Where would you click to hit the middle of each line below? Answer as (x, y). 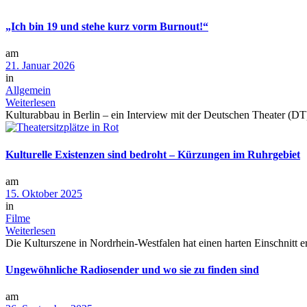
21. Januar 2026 (40, 66)
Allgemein (28, 90)
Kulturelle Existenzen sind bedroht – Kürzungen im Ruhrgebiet (153, 154)
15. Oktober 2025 (44, 193)
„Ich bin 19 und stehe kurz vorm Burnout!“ (107, 27)
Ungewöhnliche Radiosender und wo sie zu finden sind (132, 270)
